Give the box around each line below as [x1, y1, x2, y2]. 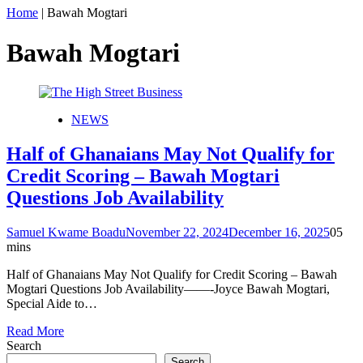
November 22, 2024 [126, 224, 228, 239]
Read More [6, 323, 64, 338]
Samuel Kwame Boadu [6, 224, 126, 239]
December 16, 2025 [228, 224, 330, 239]
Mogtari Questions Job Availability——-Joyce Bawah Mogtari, [6, 281, 330, 296]
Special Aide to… [6, 296, 97, 310]
